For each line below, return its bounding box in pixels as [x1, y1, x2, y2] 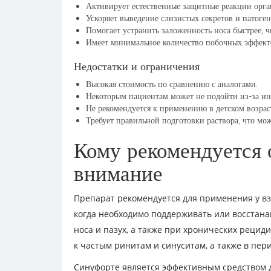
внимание [74, 160, 163, 186]
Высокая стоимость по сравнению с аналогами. [86, 79, 258, 90]
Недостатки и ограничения [74, 59, 200, 73]
